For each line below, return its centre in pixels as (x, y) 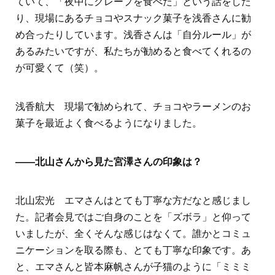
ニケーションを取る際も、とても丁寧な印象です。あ (133, 250)
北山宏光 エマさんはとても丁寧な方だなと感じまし (133, 201)
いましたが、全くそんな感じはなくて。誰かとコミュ (133, 234)
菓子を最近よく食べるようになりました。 (109, 123)
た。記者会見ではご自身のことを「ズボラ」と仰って (133, 217)
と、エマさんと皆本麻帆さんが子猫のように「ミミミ (133, 267)
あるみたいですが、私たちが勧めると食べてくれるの (133, 52)
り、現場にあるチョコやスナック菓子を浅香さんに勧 (133, 18)
